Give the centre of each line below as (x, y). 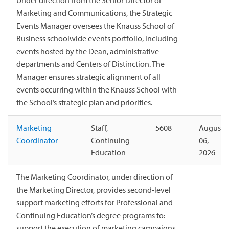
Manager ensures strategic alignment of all (88, 76)
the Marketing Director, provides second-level (94, 189)
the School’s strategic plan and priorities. (84, 102)
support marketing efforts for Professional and (95, 202)
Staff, (99, 128)
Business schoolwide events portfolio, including (97, 38)
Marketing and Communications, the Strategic (94, 13)
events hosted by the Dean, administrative (88, 51)
